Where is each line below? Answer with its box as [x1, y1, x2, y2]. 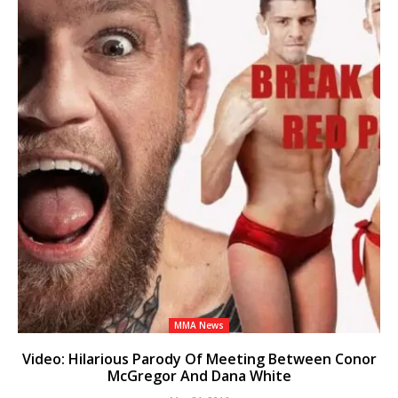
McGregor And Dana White [107, 366, 291, 386]
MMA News [174, 319, 224, 332]
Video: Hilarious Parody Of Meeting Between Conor [21, 349, 377, 370]
